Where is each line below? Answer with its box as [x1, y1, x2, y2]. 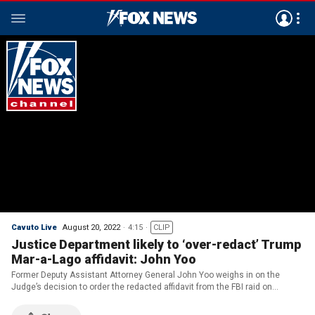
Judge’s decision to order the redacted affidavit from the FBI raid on [11, 282, 272, 292]
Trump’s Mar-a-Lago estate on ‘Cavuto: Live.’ [11, 294, 180, 304]
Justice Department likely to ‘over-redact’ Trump [11, 237, 301, 252]
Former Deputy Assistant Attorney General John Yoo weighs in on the [11, 270, 280, 280]
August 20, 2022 [63, 223, 120, 232]
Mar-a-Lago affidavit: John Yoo [11, 252, 196, 266]
